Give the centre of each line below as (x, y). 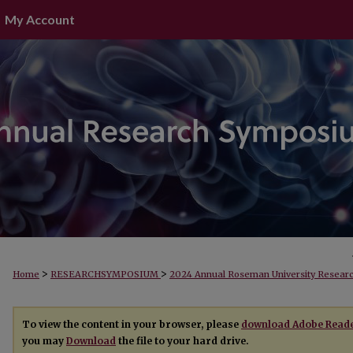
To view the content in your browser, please (132, 324)
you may (44, 341)
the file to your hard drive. (182, 341)
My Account (40, 19)
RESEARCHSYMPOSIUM (106, 274)
